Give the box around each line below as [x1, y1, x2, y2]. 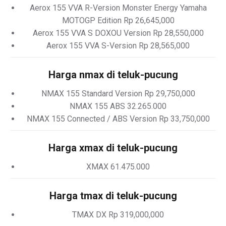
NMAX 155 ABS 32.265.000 [70, 101, 166, 111]
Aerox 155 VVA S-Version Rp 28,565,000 [46, 41, 190, 50]
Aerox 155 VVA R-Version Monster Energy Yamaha [29, 3, 207, 13]
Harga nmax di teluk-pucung [48, 69, 178, 81]
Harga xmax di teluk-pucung [48, 142, 178, 154]
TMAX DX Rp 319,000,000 [72, 210, 164, 219]
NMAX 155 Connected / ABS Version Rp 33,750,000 [26, 114, 210, 124]
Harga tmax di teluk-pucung [49, 190, 177, 202]
